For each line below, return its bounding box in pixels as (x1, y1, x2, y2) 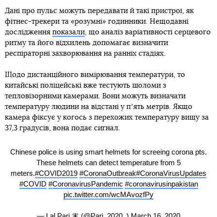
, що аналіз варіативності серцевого (85, 28, 211, 36)
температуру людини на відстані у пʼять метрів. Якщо (5, 103, 192, 110)
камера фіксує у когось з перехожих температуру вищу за (5, 113, 209, 121)
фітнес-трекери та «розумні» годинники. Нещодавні (5, 17, 188, 25)
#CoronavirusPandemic (48, 180, 123, 188)
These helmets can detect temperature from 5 (36, 158, 181, 167)
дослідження (5, 28, 52, 36)
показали (52, 28, 85, 36)
